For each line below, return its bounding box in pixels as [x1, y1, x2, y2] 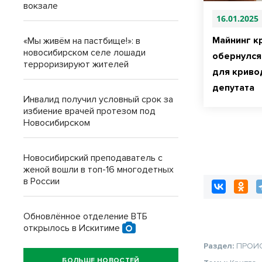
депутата [212, 82, 255, 94]
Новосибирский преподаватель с [23, 152, 163, 164]
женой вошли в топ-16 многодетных [23, 164, 174, 175]
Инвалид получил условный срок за [23, 94, 173, 105]
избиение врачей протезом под [23, 105, 156, 117]
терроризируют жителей [23, 58, 129, 70]
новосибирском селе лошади [23, 47, 146, 58]
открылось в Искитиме [23, 222, 122, 234]
